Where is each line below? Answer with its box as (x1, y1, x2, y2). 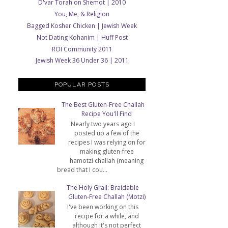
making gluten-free (79, 147, 134, 156)
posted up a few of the (74, 129, 139, 138)
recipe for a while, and (74, 212, 139, 221)
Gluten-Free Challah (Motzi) (68, 192, 146, 202)
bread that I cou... (56, 165, 107, 175)
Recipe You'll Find (81, 109, 132, 118)
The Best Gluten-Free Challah (61, 100, 145, 109)
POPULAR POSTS (54, 81, 110, 89)
